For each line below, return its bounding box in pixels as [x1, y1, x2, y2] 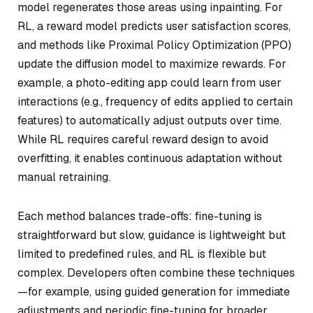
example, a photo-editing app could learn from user [17, 75, 282, 91]
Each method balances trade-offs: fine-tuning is [17, 209, 262, 224]
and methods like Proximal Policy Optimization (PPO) [17, 38, 291, 53]
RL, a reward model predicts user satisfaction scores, [17, 19, 291, 34]
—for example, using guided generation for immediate [17, 284, 290, 300]
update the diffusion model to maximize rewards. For [17, 57, 286, 72]
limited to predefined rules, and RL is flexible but [17, 247, 266, 262]
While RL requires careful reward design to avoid [17, 132, 268, 147]
